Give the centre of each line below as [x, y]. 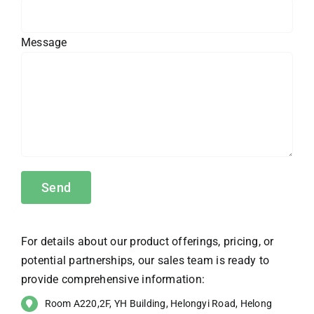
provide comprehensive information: [113, 279]
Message [44, 42]
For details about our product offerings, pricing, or [147, 241]
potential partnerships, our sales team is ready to [145, 260]
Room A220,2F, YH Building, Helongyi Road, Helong [158, 303]
